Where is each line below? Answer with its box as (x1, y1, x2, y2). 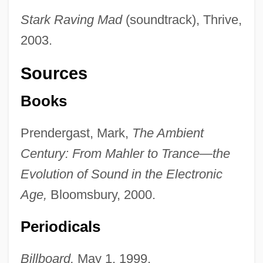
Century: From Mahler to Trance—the (20, 146, 230, 161)
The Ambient (131, 125, 204, 140)
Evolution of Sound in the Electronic (20, 166, 222, 181)
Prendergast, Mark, (20, 125, 132, 140)
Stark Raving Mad (20, 12, 122, 28)
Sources (20, 64, 87, 83)
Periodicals (20, 218, 100, 235)
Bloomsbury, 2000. (46, 187, 156, 202)
